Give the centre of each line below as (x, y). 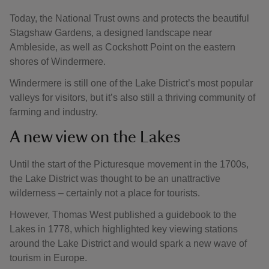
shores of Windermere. (58, 62)
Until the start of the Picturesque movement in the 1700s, (129, 164)
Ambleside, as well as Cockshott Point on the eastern (122, 47)
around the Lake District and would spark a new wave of (128, 243)
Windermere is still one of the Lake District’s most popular (131, 83)
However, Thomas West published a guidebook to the (123, 215)
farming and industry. (54, 112)
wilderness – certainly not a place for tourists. (105, 193)
